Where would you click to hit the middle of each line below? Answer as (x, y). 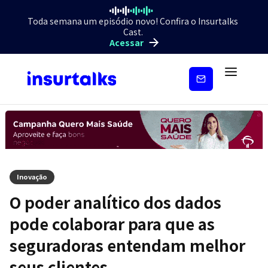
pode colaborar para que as (112, 223)
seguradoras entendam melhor (127, 245)
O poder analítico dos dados (115, 202)
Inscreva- (201, 72)
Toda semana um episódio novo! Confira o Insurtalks (133, 21)
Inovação (32, 176)
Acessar (126, 42)
